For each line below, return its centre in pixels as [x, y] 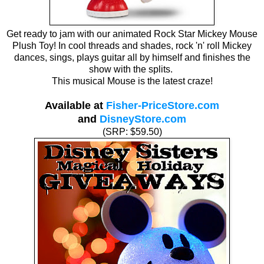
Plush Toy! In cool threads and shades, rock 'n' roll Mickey [132, 46]
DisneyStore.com [143, 119]
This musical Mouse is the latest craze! [132, 81]
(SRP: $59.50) [132, 132]
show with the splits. [132, 70]
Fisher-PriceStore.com [163, 106]
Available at [75, 106]
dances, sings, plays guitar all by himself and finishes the [132, 58]
